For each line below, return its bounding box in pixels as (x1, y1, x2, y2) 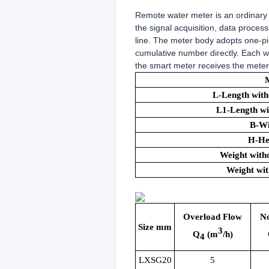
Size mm (138, 222, 172, 232)
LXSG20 (138, 255, 172, 265)
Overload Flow (183, 212, 242, 222)
